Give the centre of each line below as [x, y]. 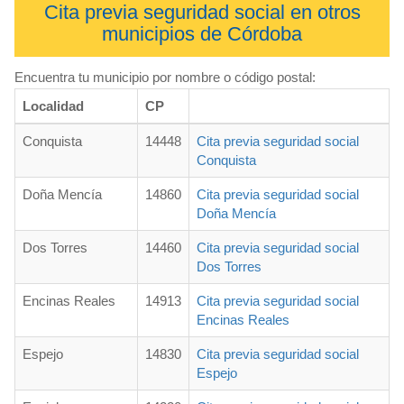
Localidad [53, 106]
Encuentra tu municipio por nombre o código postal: [165, 78]
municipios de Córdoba [202, 34]
